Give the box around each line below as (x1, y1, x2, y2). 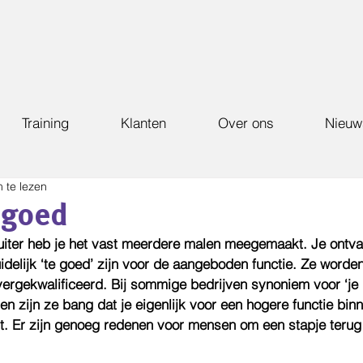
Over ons (217, 114, 274, 131)
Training (22, 114, 69, 131)
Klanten (121, 114, 166, 131)
